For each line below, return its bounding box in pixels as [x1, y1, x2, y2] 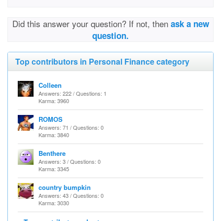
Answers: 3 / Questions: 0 [38, 157, 101, 165]
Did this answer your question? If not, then [12, 17, 171, 30]
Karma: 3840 [38, 131, 69, 139]
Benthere [38, 148, 66, 158]
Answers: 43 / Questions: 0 [38, 191, 104, 199]
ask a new [170, 18, 209, 30]
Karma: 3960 [38, 97, 69, 105]
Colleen [38, 80, 62, 90]
